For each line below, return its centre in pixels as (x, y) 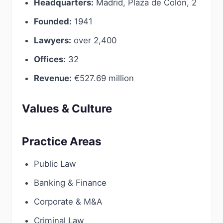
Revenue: (53, 78)
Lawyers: (53, 40)
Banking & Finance (70, 183)
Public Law (55, 164)
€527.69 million (103, 78)
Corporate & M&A (68, 202)
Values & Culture (67, 108)
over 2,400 (94, 40)
